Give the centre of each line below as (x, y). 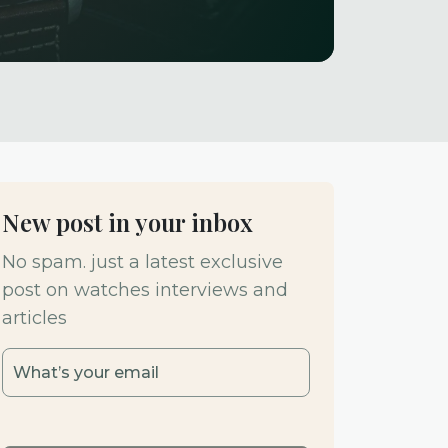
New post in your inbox (127, 222)
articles (34, 318)
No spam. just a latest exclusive (142, 262)
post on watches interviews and (145, 290)
